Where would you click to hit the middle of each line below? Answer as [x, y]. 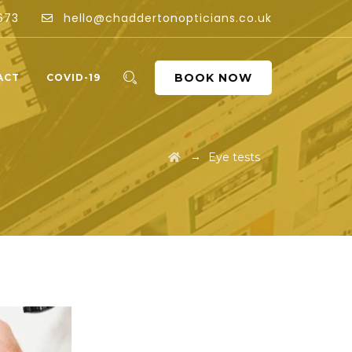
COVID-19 [74, 77]
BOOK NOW [213, 78]
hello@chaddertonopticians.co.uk [166, 18]
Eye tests [234, 157]
